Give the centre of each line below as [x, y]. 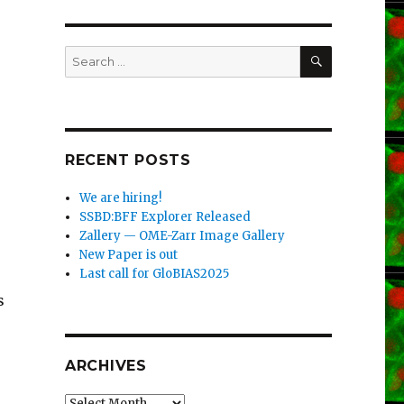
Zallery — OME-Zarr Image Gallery [183, 236]
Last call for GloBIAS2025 [155, 274]
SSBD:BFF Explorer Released [165, 217]
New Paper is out [129, 255]
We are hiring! [121, 198]
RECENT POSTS [128, 161]
